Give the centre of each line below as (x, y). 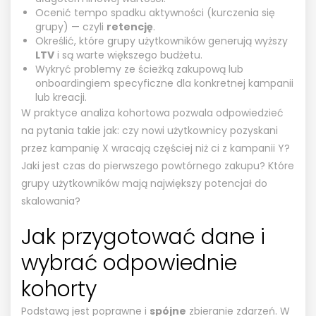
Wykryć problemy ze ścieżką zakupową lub (139, 69)
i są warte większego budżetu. (128, 55)
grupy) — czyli (71, 26)
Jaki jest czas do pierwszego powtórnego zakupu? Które (158, 165)
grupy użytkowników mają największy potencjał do (144, 183)
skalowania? (51, 201)
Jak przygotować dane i (143, 237)
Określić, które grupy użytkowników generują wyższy (162, 41)
